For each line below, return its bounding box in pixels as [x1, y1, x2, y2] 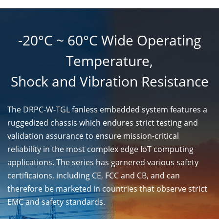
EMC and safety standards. [7, 196, 105, 207]
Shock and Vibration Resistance [10, 71, 209, 90]
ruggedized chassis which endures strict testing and [7, 117, 198, 128]
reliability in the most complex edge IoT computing [7, 143, 194, 154]
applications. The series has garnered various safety [7, 156, 198, 168]
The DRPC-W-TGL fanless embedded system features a [7, 104, 207, 115]
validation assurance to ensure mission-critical [7, 130, 179, 141]
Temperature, [66, 51, 153, 70]
